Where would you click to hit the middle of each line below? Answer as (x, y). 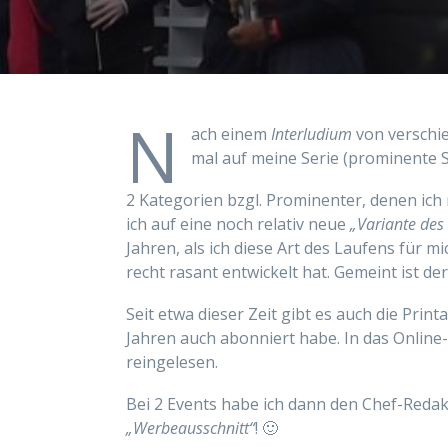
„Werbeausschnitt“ (190, 428)
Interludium (311, 134)
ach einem (231, 134)
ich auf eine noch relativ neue (238, 224)
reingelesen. (172, 362)
